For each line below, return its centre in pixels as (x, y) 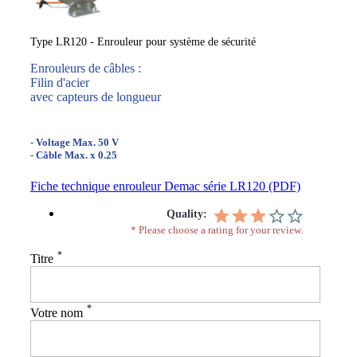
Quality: (187, 214)
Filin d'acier (60, 82)
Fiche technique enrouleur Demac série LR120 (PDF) (165, 186)
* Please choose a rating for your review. (217, 230)
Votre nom (57, 312)
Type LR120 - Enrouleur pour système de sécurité (143, 41)
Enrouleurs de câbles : (86, 68)
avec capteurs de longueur (96, 96)
